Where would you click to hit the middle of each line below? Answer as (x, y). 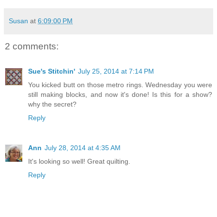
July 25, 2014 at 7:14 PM (116, 71)
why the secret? (52, 104)
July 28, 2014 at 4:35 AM (83, 148)
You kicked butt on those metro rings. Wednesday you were (120, 85)
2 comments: (32, 46)
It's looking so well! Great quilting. (79, 162)
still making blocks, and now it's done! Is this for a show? (120, 95)
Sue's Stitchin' (52, 71)
